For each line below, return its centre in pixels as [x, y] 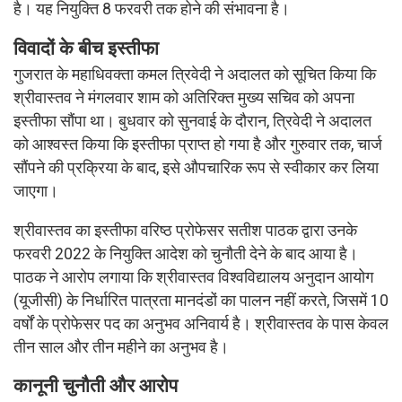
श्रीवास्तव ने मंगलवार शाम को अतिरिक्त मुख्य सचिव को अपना [184, 98]
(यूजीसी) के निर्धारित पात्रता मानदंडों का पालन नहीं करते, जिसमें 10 [201, 300]
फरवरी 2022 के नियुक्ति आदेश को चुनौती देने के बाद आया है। [186, 253]
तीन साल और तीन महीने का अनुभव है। [121, 347]
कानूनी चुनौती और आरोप [96, 386]
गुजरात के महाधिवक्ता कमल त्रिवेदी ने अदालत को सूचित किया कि [195, 75]
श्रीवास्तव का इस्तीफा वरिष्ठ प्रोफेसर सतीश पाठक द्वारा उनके [185, 230]
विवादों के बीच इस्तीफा [86, 48]
